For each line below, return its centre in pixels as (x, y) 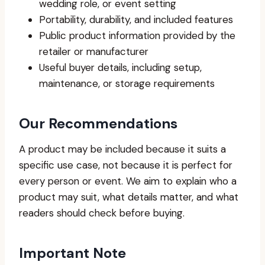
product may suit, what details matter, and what (129, 197)
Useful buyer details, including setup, (120, 67)
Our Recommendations (98, 123)
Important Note (72, 253)
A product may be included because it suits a (122, 149)
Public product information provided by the (137, 35)
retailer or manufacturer (94, 51)
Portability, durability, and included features (136, 20)
